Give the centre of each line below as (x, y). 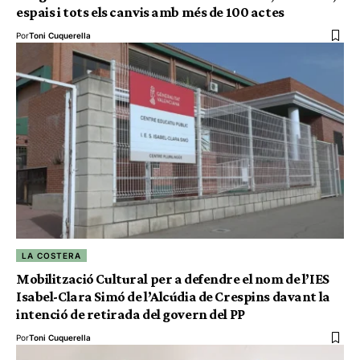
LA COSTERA (52, 256)
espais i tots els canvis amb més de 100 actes (150, 12)
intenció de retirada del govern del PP (131, 315)
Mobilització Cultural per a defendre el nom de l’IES (173, 279)
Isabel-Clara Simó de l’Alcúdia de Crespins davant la (173, 297)
